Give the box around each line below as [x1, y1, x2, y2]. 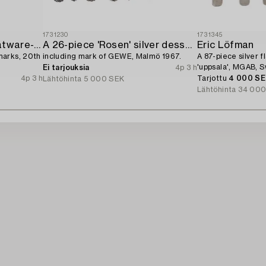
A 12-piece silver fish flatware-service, [34, 40, 41, 50]
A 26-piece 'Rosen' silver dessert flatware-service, [185, 40, 192, 50]
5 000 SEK [84, 75, 125, 83]
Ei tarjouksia [43, 64, 90, 71]
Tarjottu [197, 74, 229, 82]
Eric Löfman [197, 40, 254, 50]
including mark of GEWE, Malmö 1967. [43, 52, 182, 60]
